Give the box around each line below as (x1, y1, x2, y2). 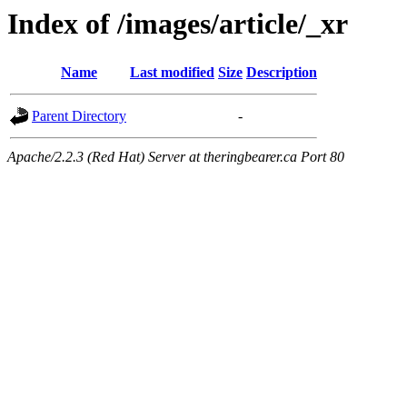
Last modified (130, 65, 214, 81)
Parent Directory (32, 108, 126, 124)
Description (246, 65, 317, 81)
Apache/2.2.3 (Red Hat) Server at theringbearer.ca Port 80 (7, 149, 344, 165)
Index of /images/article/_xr (7, 7, 348, 40)
